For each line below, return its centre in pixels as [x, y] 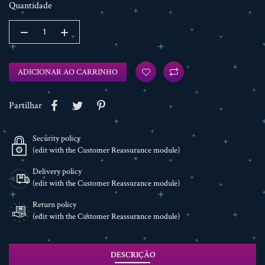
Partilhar [25, 106]
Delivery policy [57, 172]
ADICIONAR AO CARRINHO [68, 72]
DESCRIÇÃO [132, 255]
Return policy [54, 205]
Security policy [56, 139]
